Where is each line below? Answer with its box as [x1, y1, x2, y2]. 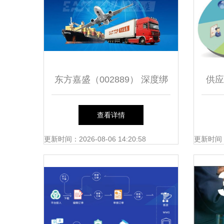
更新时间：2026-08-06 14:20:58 [44, 135, 146, 143]
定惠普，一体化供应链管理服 [52, 104, 169, 114]
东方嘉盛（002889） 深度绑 [54, 74, 168, 84]
